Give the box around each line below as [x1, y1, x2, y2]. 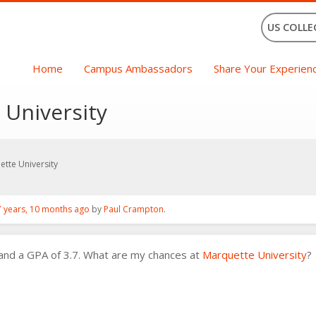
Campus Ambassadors [84, 61, 193, 75]
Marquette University [202, 248, 307, 262]
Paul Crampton [104, 203, 164, 215]
